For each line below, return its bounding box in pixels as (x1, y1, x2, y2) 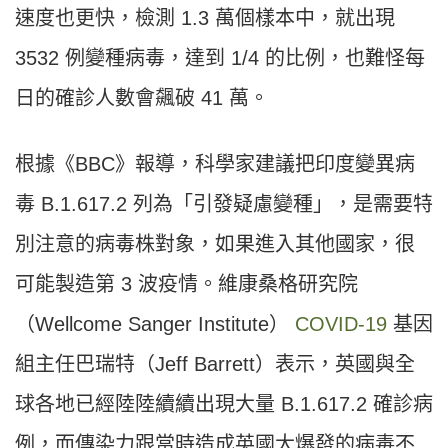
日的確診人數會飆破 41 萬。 (15, 87, 269, 110)
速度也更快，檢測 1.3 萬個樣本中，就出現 (15, 7, 395, 30)
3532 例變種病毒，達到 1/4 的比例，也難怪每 (15, 47, 425, 70)
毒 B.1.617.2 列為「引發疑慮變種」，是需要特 (15, 193, 433, 216)
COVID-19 (295, 313, 387, 336)
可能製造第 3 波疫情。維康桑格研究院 (15, 273, 358, 296)
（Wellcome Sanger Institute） (15, 313, 295, 336)
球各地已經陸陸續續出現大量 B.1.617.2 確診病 (15, 393, 433, 416)
